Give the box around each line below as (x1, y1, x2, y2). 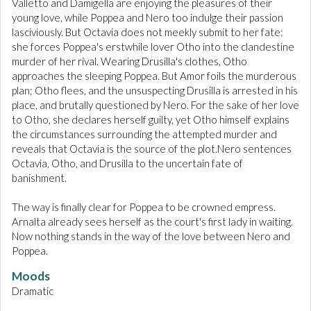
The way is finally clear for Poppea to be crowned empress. (12, 201, 276, 214)
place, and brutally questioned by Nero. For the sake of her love (12, 99, 299, 112)
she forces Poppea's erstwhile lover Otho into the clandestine (12, 40, 294, 53)
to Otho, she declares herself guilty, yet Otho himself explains (12, 113, 289, 126)
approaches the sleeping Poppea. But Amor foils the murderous (12, 69, 296, 83)
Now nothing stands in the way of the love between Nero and (12, 230, 290, 243)
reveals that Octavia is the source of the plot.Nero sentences (12, 142, 292, 155)
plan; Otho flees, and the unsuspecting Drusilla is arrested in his (12, 84, 298, 97)
